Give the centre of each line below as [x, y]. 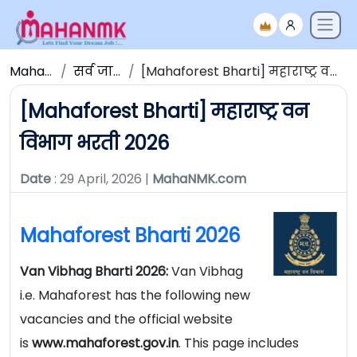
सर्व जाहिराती [94, 72]
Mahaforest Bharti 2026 [130, 236]
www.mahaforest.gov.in [105, 343]
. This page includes [239, 343]
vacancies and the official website [126, 320]
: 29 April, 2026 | [102, 179]
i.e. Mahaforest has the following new [135, 296]
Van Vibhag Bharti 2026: [96, 272]
